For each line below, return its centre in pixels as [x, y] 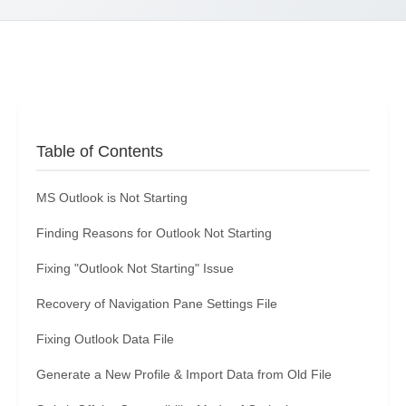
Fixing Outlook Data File [105, 339]
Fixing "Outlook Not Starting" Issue [135, 268]
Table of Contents [100, 151]
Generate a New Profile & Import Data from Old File [184, 374]
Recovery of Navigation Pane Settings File [157, 304]
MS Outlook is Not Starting [112, 198]
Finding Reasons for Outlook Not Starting [154, 233]
